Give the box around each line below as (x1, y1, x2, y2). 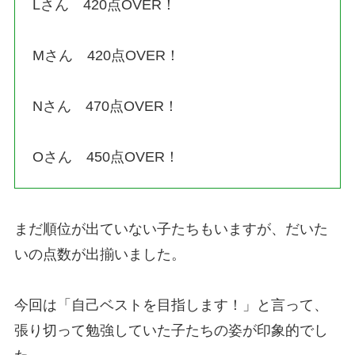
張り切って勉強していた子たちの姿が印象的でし (13, 323, 328, 339)
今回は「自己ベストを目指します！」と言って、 (13, 297, 328, 314)
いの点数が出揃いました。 (13, 246, 185, 263)
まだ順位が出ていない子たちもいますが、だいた (13, 221, 328, 238)
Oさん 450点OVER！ (32, 149, 180, 166)
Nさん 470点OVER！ (32, 98, 179, 115)
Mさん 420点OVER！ (32, 48, 181, 64)
